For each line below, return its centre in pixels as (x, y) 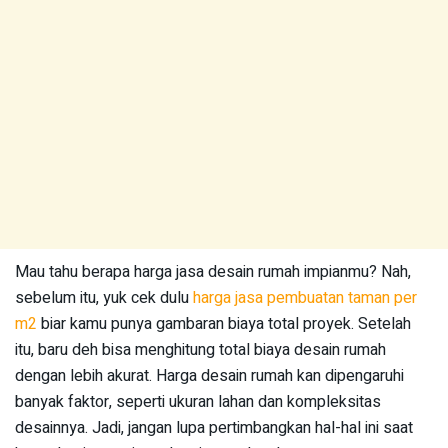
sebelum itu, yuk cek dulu (104, 298)
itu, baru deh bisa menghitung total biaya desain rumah (200, 350)
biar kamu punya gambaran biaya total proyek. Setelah (224, 324)
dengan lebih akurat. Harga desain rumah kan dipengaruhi (209, 376)
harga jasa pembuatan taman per (305, 298)
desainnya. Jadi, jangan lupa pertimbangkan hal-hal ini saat (214, 428)
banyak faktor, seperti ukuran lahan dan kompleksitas (198, 402)
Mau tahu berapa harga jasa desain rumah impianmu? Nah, (213, 272)
